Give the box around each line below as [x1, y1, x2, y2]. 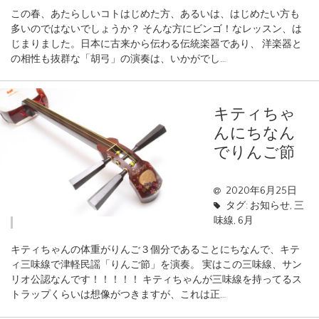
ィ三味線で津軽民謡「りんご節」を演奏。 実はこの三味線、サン [11, 259, 302, 271]
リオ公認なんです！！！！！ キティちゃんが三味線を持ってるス [11, 274, 302, 286]
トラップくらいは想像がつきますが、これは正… [11, 289, 226, 301]
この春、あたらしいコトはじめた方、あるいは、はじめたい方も [11, 8, 300, 20]
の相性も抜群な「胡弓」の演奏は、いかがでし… [11, 53, 226, 65]
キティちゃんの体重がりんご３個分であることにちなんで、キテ [11, 244, 300, 256]
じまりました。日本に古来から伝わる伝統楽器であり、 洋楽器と [11, 38, 302, 50]
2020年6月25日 [225, 185, 297, 197]
